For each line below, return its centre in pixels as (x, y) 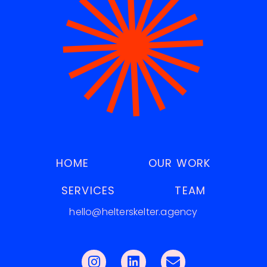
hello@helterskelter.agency (133, 212)
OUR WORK (180, 163)
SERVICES (88, 190)
